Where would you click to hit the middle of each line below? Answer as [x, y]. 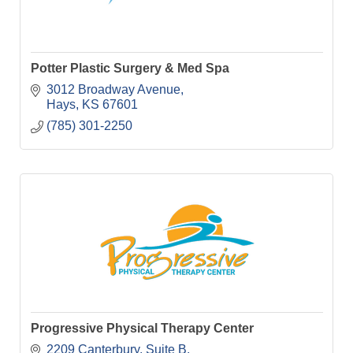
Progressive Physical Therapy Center [142, 328]
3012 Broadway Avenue [113, 90]
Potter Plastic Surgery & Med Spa [130, 68]
